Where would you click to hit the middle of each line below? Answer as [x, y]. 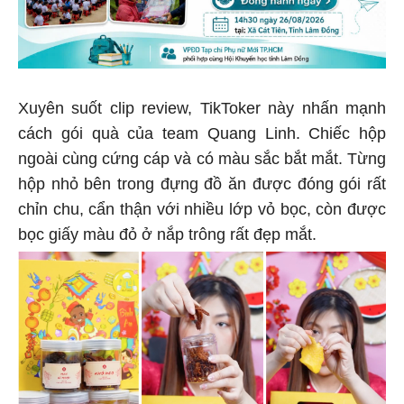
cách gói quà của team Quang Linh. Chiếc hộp [202, 130]
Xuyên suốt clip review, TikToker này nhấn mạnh [202, 105]
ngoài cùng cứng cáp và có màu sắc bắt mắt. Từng [202, 156]
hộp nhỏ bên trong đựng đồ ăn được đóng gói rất [202, 181]
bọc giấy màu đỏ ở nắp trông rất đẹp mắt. [167, 231]
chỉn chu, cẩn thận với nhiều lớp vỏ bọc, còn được [202, 206]
